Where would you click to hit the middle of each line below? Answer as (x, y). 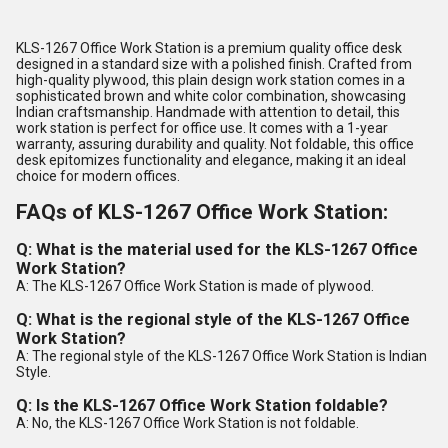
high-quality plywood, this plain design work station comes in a (210, 80)
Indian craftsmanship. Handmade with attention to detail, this (208, 112)
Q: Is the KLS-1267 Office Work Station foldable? (202, 405)
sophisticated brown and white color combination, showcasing (211, 96)
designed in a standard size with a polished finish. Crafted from (214, 64)
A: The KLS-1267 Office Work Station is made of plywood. (195, 286)
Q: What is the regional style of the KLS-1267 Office (213, 319)
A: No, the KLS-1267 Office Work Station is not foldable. (187, 423)
